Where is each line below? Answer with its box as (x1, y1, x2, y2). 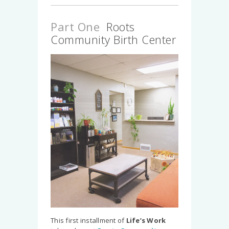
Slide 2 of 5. (50, 208, 88, 217)
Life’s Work (126, 216, 166, 225)
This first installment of (51, 216, 126, 225)
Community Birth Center (51, 32, 176, 48)
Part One (51, 19, 103, 35)
